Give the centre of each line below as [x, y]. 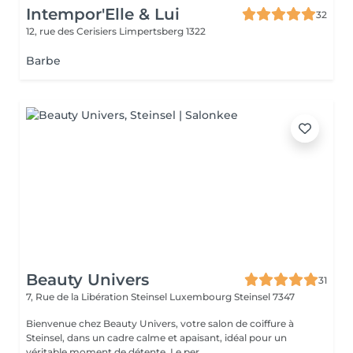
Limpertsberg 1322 [162, 31]
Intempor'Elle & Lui [103, 14]
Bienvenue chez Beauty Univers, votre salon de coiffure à [160, 323]
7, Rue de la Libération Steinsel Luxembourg [130, 297]
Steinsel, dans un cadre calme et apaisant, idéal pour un [156, 338]
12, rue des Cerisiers [72, 31]
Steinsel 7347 [264, 297]
